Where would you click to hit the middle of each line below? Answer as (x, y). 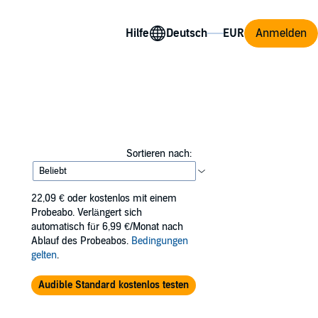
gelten (44, 255)
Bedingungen (160, 241)
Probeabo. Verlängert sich (87, 213)
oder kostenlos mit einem (122, 198)
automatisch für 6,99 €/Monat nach (107, 227)
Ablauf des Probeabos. (81, 241)
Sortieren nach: (159, 154)
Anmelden (281, 33)
